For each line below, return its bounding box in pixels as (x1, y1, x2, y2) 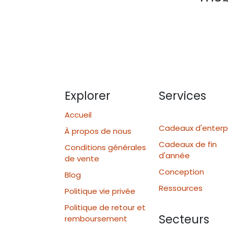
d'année (159, 150, 190, 161)
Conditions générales (65, 142, 146, 153)
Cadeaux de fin (159, 139, 217, 150)
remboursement (65, 213, 127, 224)
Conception (159, 166, 204, 178)
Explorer (65, 88, 110, 104)
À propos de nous (65, 126, 131, 137)
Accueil (65, 109, 92, 121)
